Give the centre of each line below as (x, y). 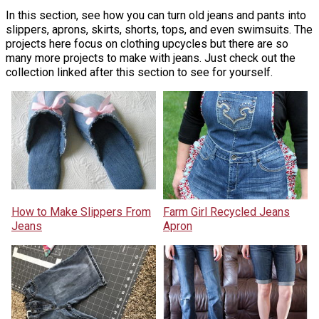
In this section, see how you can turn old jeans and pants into (156, 15)
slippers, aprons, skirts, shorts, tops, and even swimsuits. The (159, 29)
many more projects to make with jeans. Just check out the (151, 58)
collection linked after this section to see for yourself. (139, 72)
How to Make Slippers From (81, 212)
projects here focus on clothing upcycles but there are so (147, 43)
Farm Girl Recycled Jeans (226, 212)
